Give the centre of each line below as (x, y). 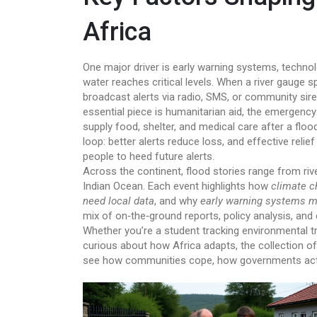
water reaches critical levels (147, 82)
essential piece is (124, 112)
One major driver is (128, 67)
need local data (119, 201)
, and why (177, 201)
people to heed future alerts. (149, 156)
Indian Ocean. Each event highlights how (177, 186)
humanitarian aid (204, 112)
